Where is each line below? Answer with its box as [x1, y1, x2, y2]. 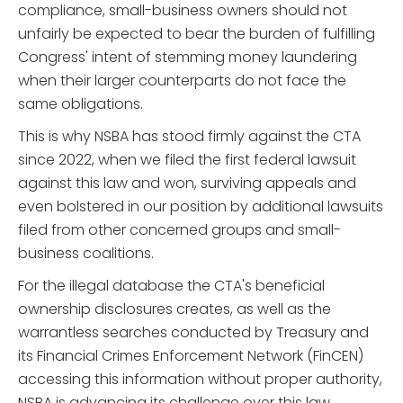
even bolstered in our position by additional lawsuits [18, 196, 383, 218]
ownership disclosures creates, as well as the [18, 299, 331, 320]
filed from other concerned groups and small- [18, 219, 341, 241]
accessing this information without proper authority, [18, 369, 382, 390]
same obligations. [18, 94, 143, 115]
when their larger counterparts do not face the [18, 70, 346, 92]
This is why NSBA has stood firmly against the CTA [18, 126, 361, 148]
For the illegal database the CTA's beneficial [18, 275, 325, 297]
